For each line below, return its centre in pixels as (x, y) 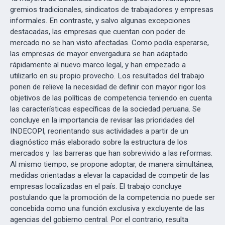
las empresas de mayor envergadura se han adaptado (99, 54)
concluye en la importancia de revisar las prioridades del (102, 120)
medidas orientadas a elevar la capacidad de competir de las (110, 175)
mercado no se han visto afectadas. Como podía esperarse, (109, 43)
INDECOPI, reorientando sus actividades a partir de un (99, 131)
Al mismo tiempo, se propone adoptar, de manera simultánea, (112, 164)
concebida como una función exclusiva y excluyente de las (107, 208)
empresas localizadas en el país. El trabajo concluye (96, 186)
